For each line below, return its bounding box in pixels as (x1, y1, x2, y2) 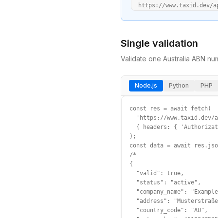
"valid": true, (129, 170, 184, 177)
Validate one (121, 54, 163, 63)
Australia (163, 54, 190, 63)
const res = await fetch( (129, 105, 211, 112)
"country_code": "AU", (129, 207, 208, 214)
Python (169, 82, 189, 89)
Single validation (121, 37, 198, 49)
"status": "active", (129, 179, 201, 186)
